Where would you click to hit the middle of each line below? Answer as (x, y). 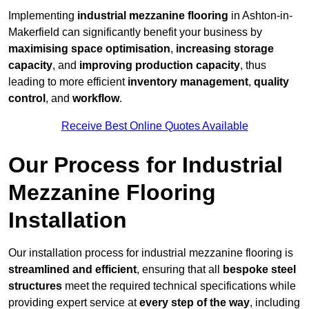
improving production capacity (160, 66)
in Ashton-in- (260, 16)
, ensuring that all (180, 270)
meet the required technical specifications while (179, 286)
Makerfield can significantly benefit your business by (135, 32)
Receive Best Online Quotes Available (154, 126)
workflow (96, 99)
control (27, 99)
